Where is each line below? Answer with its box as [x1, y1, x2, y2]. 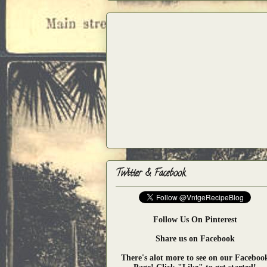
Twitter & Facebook [116, 166, 185, 181]
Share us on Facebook [155, 234, 235, 243]
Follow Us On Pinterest [153, 215, 237, 224]
